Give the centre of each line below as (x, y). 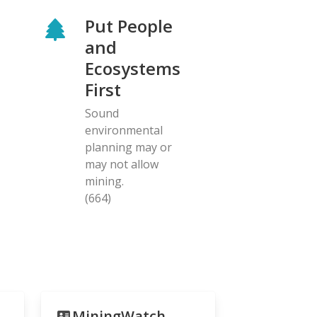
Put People (129, 25)
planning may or (128, 147)
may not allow (122, 164)
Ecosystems (133, 68)
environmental (124, 130)
